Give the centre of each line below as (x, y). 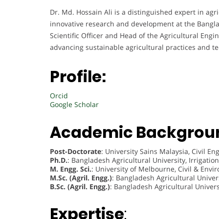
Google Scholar (74, 104)
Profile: (78, 77)
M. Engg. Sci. (71, 169)
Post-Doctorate (76, 151)
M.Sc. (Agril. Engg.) (81, 177)
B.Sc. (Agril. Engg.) (80, 186)
